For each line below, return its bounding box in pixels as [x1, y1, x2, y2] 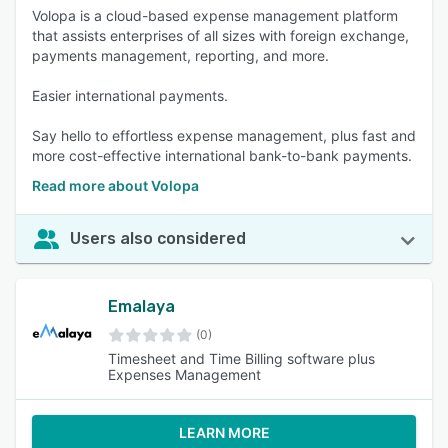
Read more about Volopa [32, 177, 199, 194]
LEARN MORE [178, 424, 270, 441]
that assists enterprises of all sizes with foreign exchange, [32, 27, 409, 44]
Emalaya [108, 297, 175, 316]
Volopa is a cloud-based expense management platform [32, 7, 398, 24]
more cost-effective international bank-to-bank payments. [32, 147, 412, 164]
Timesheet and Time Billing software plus [108, 350, 375, 367]
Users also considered [70, 229, 246, 248]
